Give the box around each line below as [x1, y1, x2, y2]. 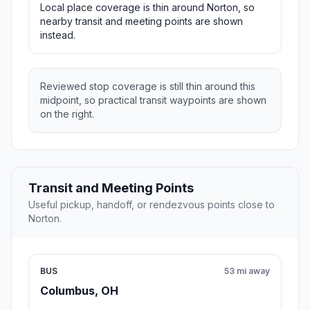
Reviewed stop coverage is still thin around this [40, 80, 255, 93]
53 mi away [224, 266, 270, 277]
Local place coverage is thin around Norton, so [40, 1, 255, 14]
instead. [40, 29, 75, 42]
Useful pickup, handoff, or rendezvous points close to [28, 199, 275, 211]
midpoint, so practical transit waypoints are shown [40, 94, 266, 107]
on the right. [40, 108, 94, 120]
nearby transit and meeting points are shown [40, 15, 243, 28]
